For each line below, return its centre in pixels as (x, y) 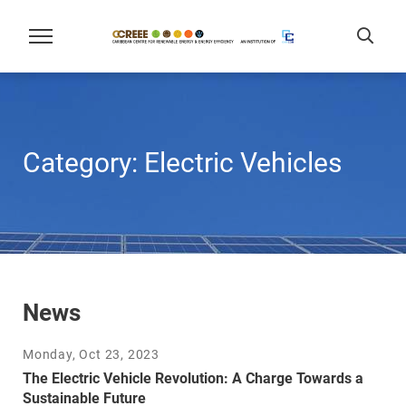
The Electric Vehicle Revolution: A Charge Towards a (193, 378)
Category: (83, 163)
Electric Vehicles (243, 163)
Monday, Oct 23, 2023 (91, 354)
